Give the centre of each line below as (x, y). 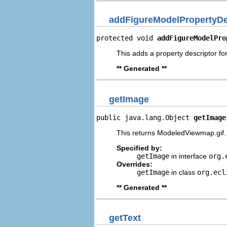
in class (183, 172)
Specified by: (139, 148)
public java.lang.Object (145, 117)
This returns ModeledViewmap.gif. (171, 133)
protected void (127, 38)
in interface (189, 156)
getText (125, 218)
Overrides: (135, 164)
